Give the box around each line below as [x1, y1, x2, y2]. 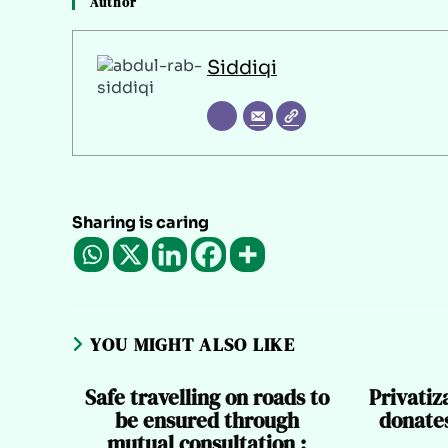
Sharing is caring [72, 212, 209, 233]
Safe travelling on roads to [84, 383, 329, 412]
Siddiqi [207, 55, 277, 80]
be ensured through [114, 406, 299, 435]
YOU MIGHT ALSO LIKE [90, 332, 296, 357]
